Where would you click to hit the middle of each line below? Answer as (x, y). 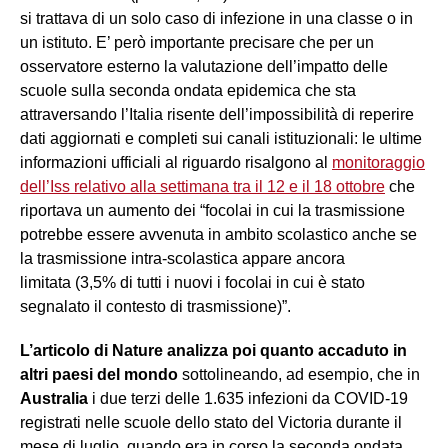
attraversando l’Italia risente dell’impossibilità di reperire (217, 115)
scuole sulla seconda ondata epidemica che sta (188, 91)
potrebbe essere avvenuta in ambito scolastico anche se (218, 235)
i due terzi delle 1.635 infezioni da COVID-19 (248, 399)
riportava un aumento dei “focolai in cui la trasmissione (212, 211)
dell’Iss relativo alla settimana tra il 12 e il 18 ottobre (202, 187)
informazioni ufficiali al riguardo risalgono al (176, 163)
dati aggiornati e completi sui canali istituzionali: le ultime (221, 139)
